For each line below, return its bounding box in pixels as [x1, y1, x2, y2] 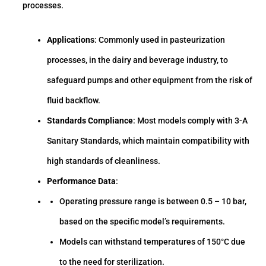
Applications [47, 35, 95, 45]
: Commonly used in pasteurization [94, 35, 226, 45]
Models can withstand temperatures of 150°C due [59, 237, 245, 247]
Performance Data [47, 176, 116, 186]
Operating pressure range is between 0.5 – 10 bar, [59, 197, 246, 207]
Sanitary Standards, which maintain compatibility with [47, 136, 250, 146]
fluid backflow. [47, 96, 101, 106]
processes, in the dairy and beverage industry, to [47, 55, 229, 65]
